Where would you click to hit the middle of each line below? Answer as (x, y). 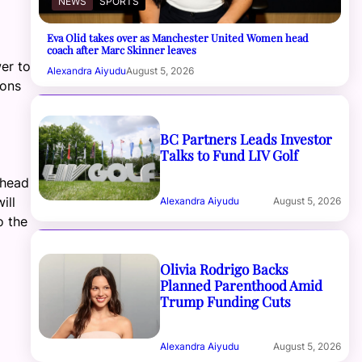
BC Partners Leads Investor (246, 138)
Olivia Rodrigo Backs (224, 268)
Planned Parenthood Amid (241, 284)
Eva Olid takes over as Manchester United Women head (178, 37)
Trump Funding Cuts (225, 301)
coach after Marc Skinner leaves (122, 49)
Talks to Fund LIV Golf (229, 154)
